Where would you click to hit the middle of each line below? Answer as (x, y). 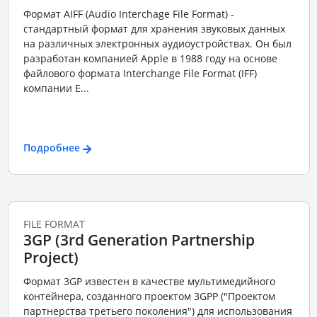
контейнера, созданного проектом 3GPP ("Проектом (149, 296)
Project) (51, 257)
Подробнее (51, 148)
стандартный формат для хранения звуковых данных (154, 28)
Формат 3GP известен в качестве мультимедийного (149, 282)
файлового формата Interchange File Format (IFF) (140, 73)
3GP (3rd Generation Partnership (139, 240)
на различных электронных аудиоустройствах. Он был (157, 43)
